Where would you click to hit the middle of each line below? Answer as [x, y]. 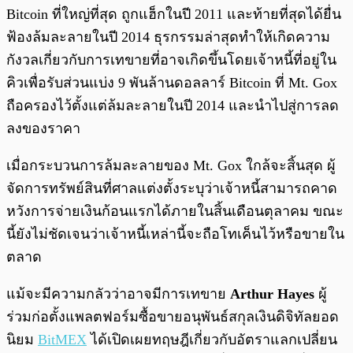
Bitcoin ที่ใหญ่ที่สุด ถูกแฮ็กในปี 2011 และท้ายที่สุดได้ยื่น [174, 15]
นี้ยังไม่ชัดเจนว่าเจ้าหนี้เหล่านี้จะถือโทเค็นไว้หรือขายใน [175, 234]
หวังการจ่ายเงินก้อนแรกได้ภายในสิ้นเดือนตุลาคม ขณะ [175, 212]
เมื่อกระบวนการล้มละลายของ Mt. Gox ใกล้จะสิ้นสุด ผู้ [171, 166]
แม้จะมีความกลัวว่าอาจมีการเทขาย [118, 294]
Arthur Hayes [274, 294]
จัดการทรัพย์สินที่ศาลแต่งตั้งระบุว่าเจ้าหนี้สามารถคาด [172, 189]
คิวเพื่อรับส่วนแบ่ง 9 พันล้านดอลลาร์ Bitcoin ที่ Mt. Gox [172, 83]
